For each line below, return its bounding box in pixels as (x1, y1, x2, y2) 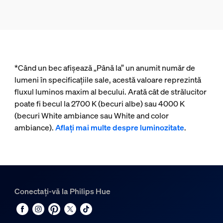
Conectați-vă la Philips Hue (14, 185, 111, 197)
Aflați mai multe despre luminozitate (55, 121, 184, 133)
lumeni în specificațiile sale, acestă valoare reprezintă (14, 74, 201, 85)
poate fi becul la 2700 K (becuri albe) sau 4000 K (14, 98, 185, 109)
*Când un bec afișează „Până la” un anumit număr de (14, 62, 195, 73)
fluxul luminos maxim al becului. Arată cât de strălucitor (14, 86, 207, 97)
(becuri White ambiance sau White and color (14, 110, 169, 121)
